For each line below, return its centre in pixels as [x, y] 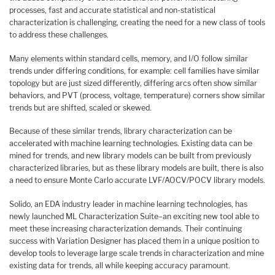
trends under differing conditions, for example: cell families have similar [134, 71]
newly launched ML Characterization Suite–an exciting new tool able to [134, 216]
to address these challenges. [59, 34]
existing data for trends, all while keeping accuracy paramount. [120, 265]
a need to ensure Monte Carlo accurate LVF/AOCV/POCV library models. [137, 180]
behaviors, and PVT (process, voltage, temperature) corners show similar [137, 95]
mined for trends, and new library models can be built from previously [130, 156]
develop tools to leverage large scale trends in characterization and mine [137, 253]
